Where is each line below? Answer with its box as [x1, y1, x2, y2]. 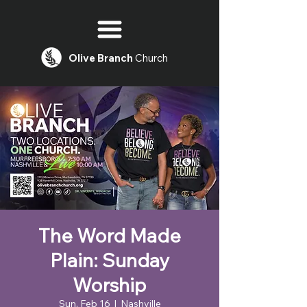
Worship [73, 273, 147, 297]
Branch [97, 51, 133, 64]
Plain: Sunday [50, 248, 169, 272]
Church [133, 51, 168, 64]
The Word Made [38, 223, 181, 247]
